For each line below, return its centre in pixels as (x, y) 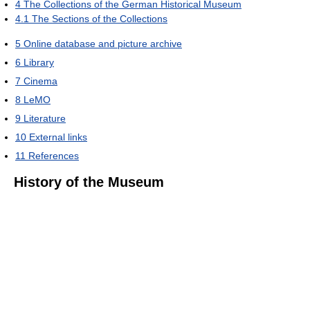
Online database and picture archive (103, 44)
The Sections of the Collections (100, 19)
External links (58, 137)
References (54, 156)
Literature (45, 119)
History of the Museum (89, 182)
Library (39, 63)
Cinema (40, 81)
